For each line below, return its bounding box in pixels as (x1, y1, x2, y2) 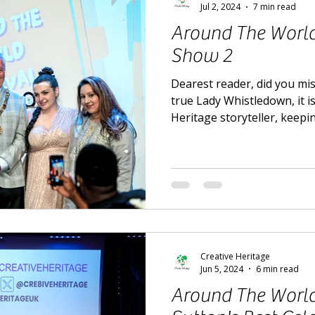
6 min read (256, 262, 299, 275)
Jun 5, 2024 (200, 262, 243, 275)
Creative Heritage (200, 250, 270, 262)
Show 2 (171, 44, 232, 67)
